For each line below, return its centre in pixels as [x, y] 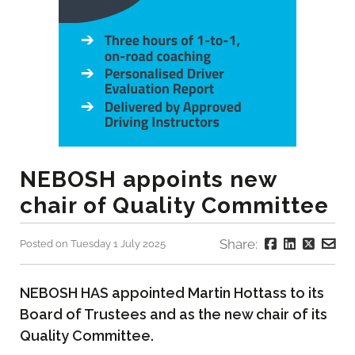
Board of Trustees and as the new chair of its [174, 314]
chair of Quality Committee [174, 206]
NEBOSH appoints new [148, 180]
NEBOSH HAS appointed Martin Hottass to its [172, 292]
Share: [240, 244]
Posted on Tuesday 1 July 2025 [93, 244]
